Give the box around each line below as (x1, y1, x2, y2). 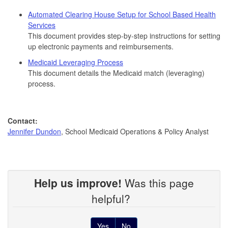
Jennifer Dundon (8, 126, 61, 136)
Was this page (122, 175, 194, 190)
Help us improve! (34, 175, 122, 190)
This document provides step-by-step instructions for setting (28, 30, 220, 41)
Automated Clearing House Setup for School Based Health (28, 9, 216, 19)
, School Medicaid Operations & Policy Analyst (61, 126, 209, 136)
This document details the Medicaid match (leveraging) (28, 67, 205, 78)
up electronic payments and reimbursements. (28, 41, 174, 51)
